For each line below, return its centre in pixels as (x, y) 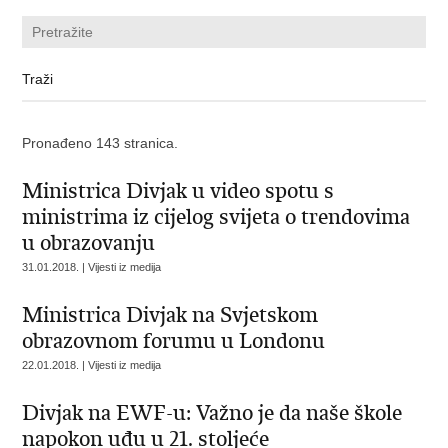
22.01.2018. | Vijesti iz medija (92, 365)
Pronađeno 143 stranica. (100, 143)
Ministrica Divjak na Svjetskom (170, 315)
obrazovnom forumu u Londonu (174, 341)
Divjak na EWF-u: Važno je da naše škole (212, 413)
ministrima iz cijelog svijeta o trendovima (216, 217)
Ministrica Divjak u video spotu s (178, 191)
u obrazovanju (89, 243)
